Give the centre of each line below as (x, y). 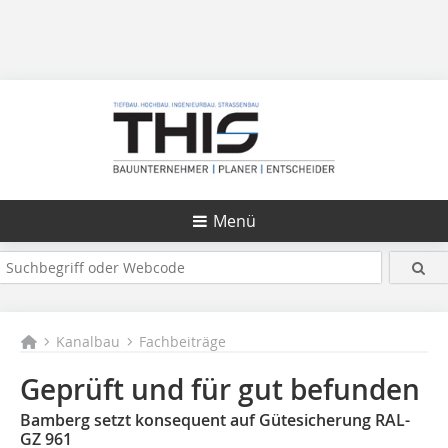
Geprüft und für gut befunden (220, 389)
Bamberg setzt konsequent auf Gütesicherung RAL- (215, 420)
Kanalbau (88, 341)
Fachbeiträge (183, 341)
